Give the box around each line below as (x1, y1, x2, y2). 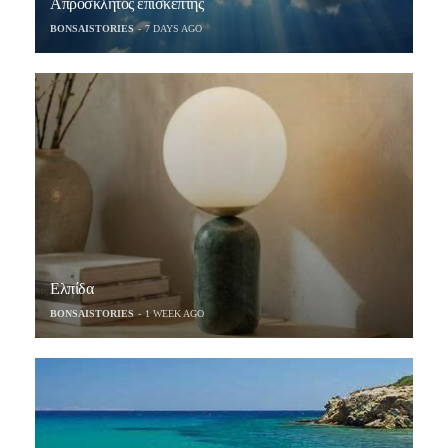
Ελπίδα (50, 279, 94, 297)
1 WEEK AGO (145, 307, 204, 319)
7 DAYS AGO (145, 23, 202, 35)
